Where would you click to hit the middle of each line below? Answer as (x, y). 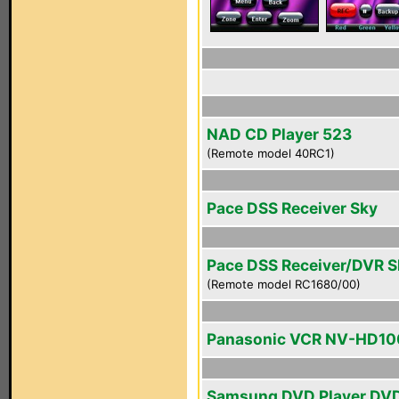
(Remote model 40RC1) (271, 153)
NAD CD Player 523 (279, 134)
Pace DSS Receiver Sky (292, 208)
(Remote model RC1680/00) (284, 284)
